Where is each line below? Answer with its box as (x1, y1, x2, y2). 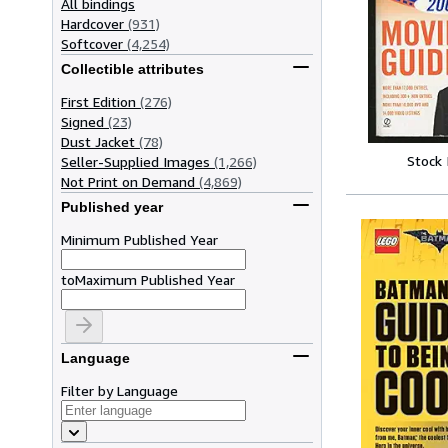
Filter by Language (61, 381, 178, 399)
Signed (61, 112, 104, 130)
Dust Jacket (61, 132, 135, 150)
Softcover (61, 34, 123, 52)
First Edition (61, 92, 136, 110)
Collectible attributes (61, 61, 204, 78)
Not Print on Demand (61, 172, 195, 190)
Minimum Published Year (61, 230, 218, 248)
